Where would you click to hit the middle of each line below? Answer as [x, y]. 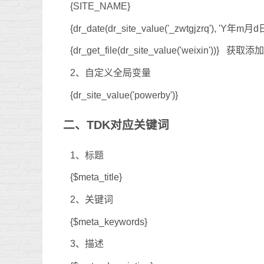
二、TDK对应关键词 [116, 125]
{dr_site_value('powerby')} [124, 95]
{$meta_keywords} [109, 222]
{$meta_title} [96, 177]
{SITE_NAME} [100, 6]
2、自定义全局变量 [110, 72]
